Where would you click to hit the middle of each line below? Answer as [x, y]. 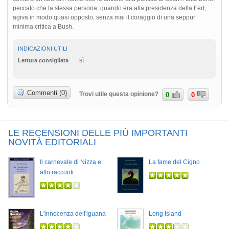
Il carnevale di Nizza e [71, 162]
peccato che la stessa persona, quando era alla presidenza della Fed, [109, 8]
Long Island [165, 213]
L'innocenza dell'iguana [73, 213]
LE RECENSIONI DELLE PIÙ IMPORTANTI [98, 133]
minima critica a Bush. [43, 26]
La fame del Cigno [174, 162]
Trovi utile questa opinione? [120, 94]
